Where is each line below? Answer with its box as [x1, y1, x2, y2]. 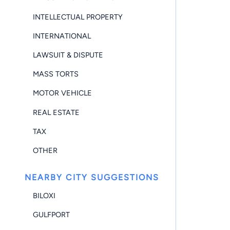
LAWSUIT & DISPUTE [33, 50, 103, 60]
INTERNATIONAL [33, 31, 91, 41]
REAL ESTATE [33, 107, 80, 117]
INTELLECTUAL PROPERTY [33, 12, 123, 22]
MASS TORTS [33, 69, 79, 79]
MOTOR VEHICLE [33, 88, 92, 98]
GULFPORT [33, 210, 70, 220]
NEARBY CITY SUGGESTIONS [25, 172, 159, 182]
